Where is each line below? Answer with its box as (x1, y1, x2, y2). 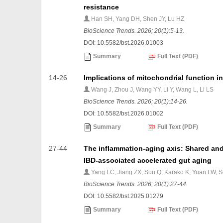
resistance (84, 3, 119, 11)
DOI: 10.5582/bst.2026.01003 (84, 39, 164, 47)
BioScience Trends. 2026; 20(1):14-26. (84, 98, 188, 106)
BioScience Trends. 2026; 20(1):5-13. (84, 27, 185, 35)
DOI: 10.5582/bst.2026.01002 (84, 110, 164, 117)
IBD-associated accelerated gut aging (84, 156, 212, 165)
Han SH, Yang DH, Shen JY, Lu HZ (90, 15, 185, 23)
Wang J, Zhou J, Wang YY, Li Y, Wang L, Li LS (90, 86, 214, 94)
